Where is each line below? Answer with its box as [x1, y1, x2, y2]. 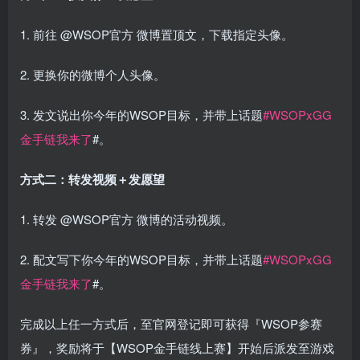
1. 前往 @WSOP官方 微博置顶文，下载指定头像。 [20, 26, 293, 43]
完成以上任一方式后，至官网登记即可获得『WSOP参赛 [20, 315, 322, 333]
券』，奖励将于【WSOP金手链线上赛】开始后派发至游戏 [20, 339, 334, 357]
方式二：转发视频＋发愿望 [20, 170, 165, 189]
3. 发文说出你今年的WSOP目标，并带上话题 [20, 106, 263, 124]
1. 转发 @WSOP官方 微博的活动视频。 [20, 211, 233, 228]
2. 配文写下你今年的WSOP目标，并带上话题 [20, 251, 263, 268]
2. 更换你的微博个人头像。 [20, 66, 166, 84]
